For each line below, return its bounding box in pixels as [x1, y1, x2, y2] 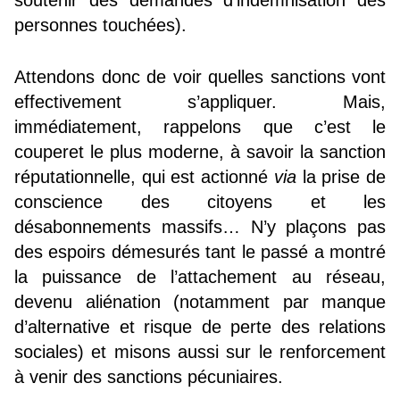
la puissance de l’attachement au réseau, [14, 267, 386, 287]
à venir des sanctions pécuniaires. [14, 367, 294, 387]
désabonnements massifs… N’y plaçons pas [14, 217, 386, 237]
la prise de [296, 167, 387, 187]
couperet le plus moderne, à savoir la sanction [14, 142, 386, 162]
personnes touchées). [14, 14, 187, 35]
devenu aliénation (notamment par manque [14, 292, 386, 312]
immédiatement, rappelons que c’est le [14, 117, 386, 137]
